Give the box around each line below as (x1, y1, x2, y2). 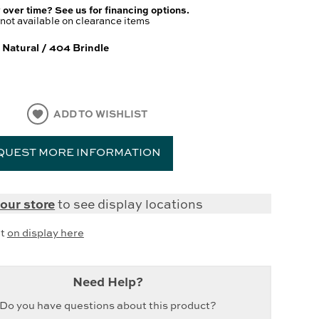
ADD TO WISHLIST (53, 107, 148, 121)
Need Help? (73, 272, 144, 290)
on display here (6, 225, 84, 239)
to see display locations (55, 194, 204, 212)
